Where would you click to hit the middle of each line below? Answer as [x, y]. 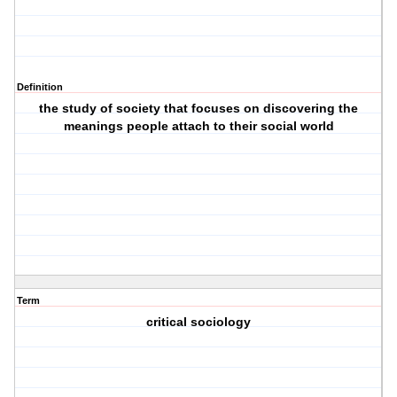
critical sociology [199, 322]
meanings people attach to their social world [198, 126]
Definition [40, 87]
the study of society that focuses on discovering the [199, 109]
